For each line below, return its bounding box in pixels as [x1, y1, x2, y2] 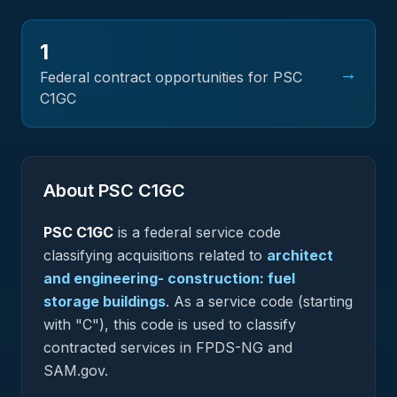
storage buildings [43, 292, 166, 310]
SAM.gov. [43, 362, 108, 379]
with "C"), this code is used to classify [43, 315, 296, 333]
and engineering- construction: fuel [43, 269, 295, 287]
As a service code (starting [169, 292, 353, 310]
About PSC [43, 180, 138, 201]
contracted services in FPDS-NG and [43, 339, 292, 356]
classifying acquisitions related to [43, 246, 262, 264]
